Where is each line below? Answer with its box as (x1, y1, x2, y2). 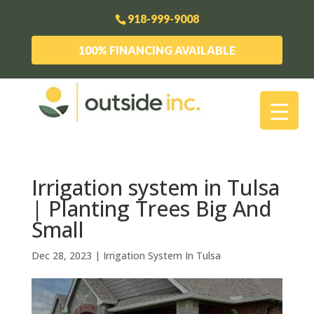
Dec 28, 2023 (31, 248, 92, 262)
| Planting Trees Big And (31, 193, 272, 223)
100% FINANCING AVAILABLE (78, 43, 235, 57)
